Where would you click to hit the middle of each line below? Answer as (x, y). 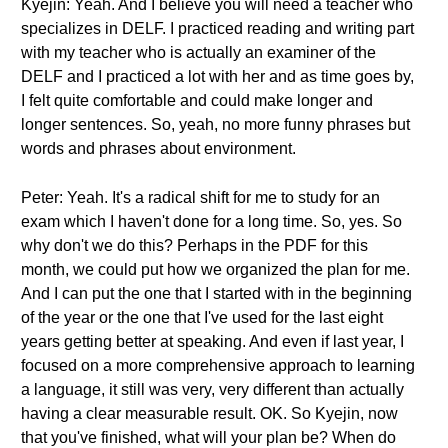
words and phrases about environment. (158, 148)
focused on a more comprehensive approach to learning (218, 365)
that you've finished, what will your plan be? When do (208, 437)
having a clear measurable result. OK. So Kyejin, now (209, 413)
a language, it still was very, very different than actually (212, 389)
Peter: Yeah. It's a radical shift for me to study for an (200, 197)
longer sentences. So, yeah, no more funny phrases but (215, 124)
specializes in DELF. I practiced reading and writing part (217, 28)
